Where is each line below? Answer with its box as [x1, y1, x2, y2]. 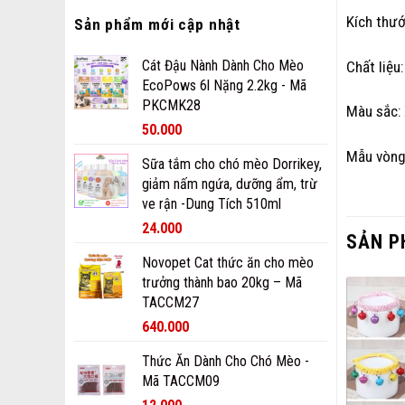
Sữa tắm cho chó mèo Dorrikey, [142, 155, 322, 173]
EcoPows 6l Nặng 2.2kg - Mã [142, 77, 306, 94]
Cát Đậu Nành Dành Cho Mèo [142, 57, 304, 74]
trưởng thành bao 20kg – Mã [142, 274, 302, 291]
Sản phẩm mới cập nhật [74, 15, 241, 33]
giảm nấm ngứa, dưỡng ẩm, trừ [142, 175, 317, 193]
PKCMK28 [142, 97, 201, 114]
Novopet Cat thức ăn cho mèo [142, 254, 314, 271]
